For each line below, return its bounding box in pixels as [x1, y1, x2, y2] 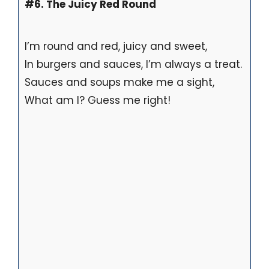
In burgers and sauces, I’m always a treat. [25, 56, 242, 71]
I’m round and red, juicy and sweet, [25, 38, 207, 53]
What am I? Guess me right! [25, 92, 171, 107]
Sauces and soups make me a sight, [25, 74, 214, 89]
